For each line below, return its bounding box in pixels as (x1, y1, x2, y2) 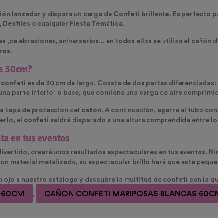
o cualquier (30, 20, 68, 28)
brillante (141, 11, 169, 18)
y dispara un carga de (41, 11, 113, 18)
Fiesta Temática (68, 20, 123, 28)
